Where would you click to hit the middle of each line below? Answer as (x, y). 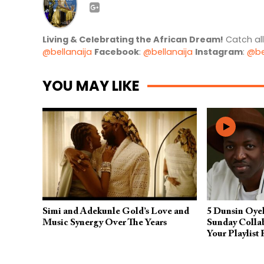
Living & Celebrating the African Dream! (133, 39)
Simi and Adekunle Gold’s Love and (116, 212)
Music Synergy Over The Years (105, 223)
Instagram (219, 52)
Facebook (117, 52)
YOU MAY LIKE (91, 85)
